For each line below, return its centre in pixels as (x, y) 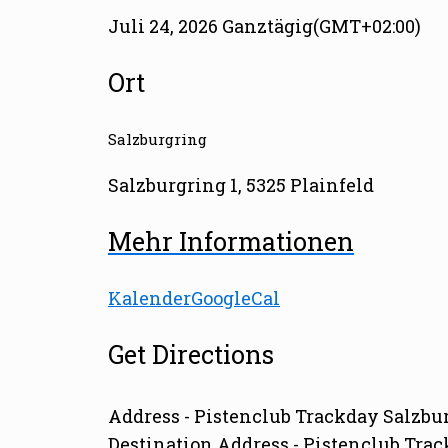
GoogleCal (235, 298)
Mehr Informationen (231, 241)
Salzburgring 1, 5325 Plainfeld (241, 185)
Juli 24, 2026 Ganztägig (210, 26)
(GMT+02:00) (367, 26)
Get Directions (191, 354)
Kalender (149, 298)
